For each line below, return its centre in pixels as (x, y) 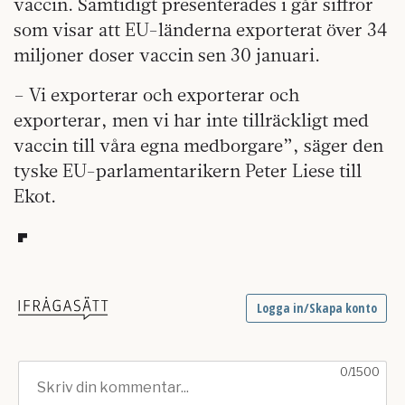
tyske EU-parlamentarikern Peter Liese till (188, 170)
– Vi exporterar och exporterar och (156, 94)
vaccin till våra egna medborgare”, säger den (198, 145)
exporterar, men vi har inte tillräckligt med (191, 119)
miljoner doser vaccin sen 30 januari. (167, 54)
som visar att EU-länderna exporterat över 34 (200, 29)
